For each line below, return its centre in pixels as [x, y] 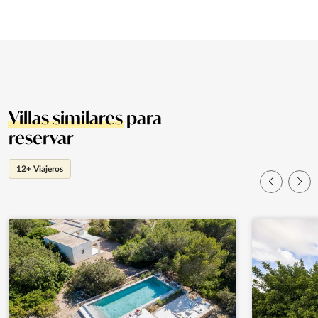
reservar [41, 138]
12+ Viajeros [40, 169]
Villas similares [66, 118]
